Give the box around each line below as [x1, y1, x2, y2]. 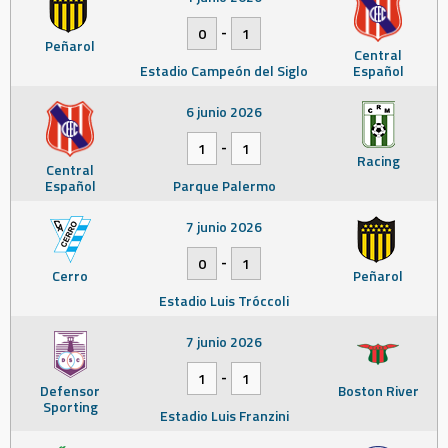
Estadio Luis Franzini [159, 405, 289, 426]
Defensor [40, 380, 100, 401]
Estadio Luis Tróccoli [159, 290, 289, 311]
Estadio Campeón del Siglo [140, 60, 308, 81]
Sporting [42, 396, 98, 417]
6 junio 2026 [186, 101, 262, 122]
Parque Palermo [172, 175, 276, 196]
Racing [356, 150, 400, 171]
